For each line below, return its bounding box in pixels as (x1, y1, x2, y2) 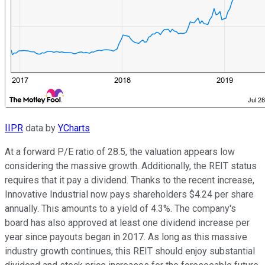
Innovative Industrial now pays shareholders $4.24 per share (5, 189, 254, 201)
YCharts (58, 122, 90, 134)
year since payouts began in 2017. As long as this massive (5, 231, 247, 243)
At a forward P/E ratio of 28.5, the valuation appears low (5, 146, 235, 158)
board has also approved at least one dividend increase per (5, 217, 250, 229)
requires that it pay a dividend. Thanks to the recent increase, (5, 174, 254, 186)
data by (23, 122, 58, 134)
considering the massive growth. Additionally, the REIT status (5, 160, 257, 172)
